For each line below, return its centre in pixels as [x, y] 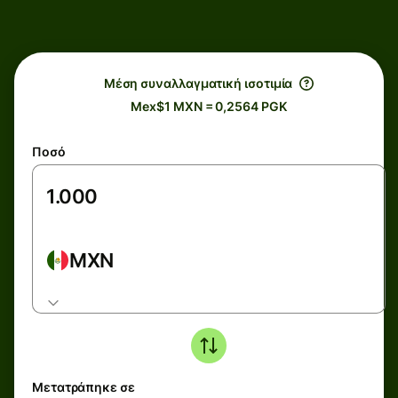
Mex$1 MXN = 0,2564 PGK [209, 106]
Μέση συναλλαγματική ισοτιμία [198, 83]
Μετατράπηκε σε [84, 387]
